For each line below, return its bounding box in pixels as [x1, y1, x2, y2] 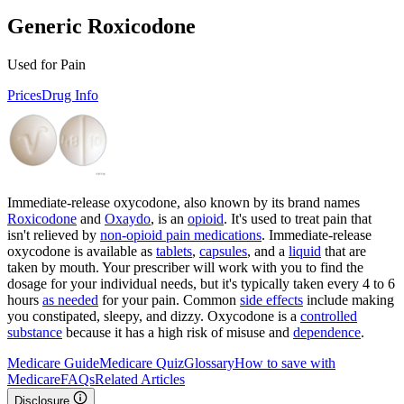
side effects [240, 291, 303, 308]
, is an [151, 210, 188, 226]
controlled [300, 308, 357, 324]
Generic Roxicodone [7, 14, 196, 38]
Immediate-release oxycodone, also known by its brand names [7, 194, 360, 210]
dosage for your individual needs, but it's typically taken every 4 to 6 [7, 275, 395, 291]
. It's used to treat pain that [224, 210, 372, 226]
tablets [156, 243, 192, 259]
